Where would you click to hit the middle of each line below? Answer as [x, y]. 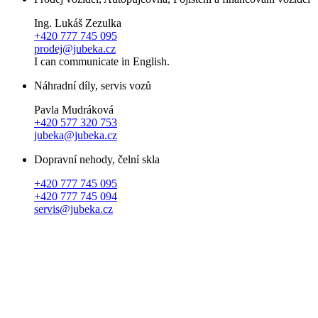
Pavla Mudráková [74, 110]
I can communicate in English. [102, 62]
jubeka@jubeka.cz [76, 136]
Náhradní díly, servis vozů [93, 86]
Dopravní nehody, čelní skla [97, 160]
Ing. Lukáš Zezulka [78, 23]
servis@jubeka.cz [73, 209]
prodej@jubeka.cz [75, 49]
